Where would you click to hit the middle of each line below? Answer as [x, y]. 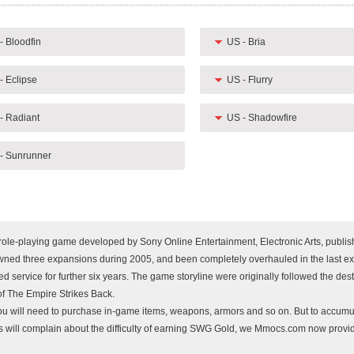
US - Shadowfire [262, 118]
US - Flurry [249, 80]
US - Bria [246, 42]
